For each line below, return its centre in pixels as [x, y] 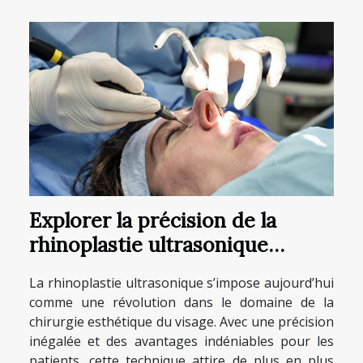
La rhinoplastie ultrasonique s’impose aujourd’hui [181, 283]
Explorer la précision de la [153, 221]
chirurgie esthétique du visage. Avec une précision [181, 322]
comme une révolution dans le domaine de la [181, 303]
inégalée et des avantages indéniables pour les [181, 342]
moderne [72, 269]
